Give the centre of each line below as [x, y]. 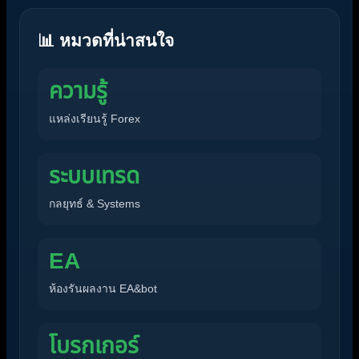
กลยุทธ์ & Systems [95, 203]
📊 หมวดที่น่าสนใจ [106, 40]
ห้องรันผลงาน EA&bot [103, 288]
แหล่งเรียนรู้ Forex [95, 118]
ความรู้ [78, 91]
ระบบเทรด [94, 175]
